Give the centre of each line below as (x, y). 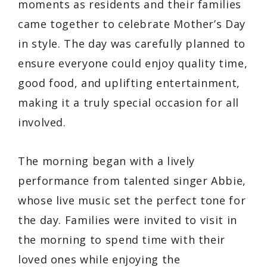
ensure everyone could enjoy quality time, (133, 63)
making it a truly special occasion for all (128, 102)
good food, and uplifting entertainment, (129, 83)
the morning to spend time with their (122, 239)
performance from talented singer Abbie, (132, 180)
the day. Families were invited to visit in (128, 220)
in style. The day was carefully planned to (132, 43)
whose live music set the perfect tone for (132, 200)
